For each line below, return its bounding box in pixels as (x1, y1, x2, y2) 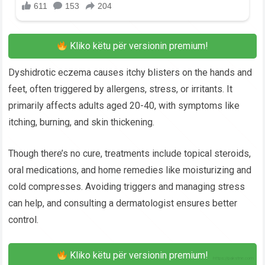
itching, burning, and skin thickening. (8, 117, 155, 128)
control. (8, 214, 39, 226)
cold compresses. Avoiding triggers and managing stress (8, 181, 245, 193)
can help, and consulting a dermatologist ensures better (8, 198, 238, 209)
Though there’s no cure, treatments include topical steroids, (8, 148, 251, 160)
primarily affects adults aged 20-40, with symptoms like (8, 100, 240, 112)
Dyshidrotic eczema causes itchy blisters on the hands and (8, 67, 253, 79)
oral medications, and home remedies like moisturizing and (8, 164, 252, 176)
